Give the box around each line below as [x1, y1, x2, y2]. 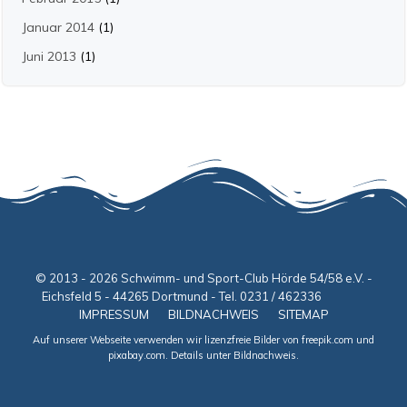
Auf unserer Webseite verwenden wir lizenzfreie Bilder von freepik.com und [33, 333, 374, 346]
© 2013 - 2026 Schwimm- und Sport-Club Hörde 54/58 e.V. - [35, 271, 372, 285]
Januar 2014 [22, 19, 94, 35]
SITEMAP [277, 307, 329, 322]
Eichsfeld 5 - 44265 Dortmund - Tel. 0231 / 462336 [42, 289, 365, 303]
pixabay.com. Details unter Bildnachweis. [108, 349, 299, 362]
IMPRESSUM [78, 307, 149, 322]
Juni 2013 [22, 48, 76, 65]
